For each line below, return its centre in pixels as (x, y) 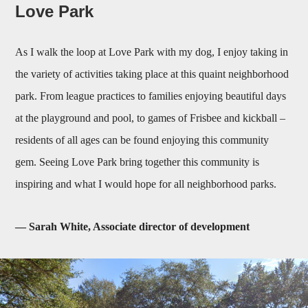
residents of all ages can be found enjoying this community (142, 140)
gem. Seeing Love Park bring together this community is (137, 162)
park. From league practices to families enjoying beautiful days (151, 96)
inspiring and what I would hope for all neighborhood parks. (146, 184)
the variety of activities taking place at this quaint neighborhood (152, 74)
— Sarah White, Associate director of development (133, 226)
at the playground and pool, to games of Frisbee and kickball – (151, 118)
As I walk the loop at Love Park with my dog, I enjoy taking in (152, 52)
